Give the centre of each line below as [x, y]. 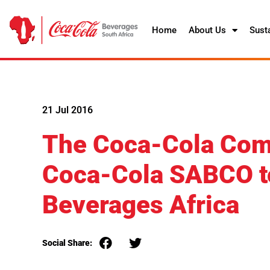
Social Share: [67, 243]
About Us [207, 30]
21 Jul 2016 [67, 110]
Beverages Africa [141, 205]
